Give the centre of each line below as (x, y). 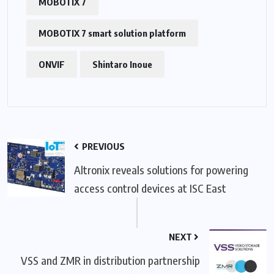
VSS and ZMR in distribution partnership (110, 260)
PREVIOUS (102, 146)
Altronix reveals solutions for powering (161, 169)
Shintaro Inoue (122, 64)
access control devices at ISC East (150, 188)
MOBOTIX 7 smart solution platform (112, 33)
